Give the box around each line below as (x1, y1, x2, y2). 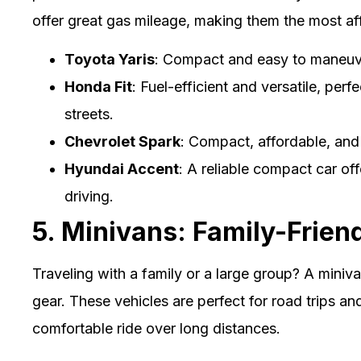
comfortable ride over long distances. (32, 319, 280, 337)
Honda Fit (64, 77, 132, 95)
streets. (64, 105, 114, 122)
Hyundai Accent (64, 160, 179, 177)
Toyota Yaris (64, 50, 155, 68)
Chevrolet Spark (64, 132, 180, 150)
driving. (64, 187, 114, 205)
